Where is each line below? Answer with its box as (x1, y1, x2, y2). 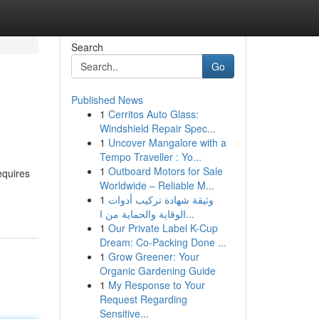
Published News (70, 93, 143, 107)
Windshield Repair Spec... (99, 121, 216, 135)
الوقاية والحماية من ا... (185, 206, 194, 221)
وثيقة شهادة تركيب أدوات (108, 192, 214, 206)
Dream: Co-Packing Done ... (99, 235, 226, 249)
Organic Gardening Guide (99, 263, 216, 278)
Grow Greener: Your (108, 249, 199, 263)
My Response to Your (108, 278, 205, 292)
